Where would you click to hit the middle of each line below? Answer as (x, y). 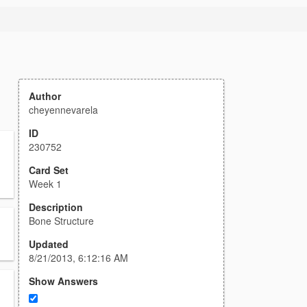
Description (56, 207)
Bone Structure (61, 221)
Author (45, 96)
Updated (49, 244)
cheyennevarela (63, 110)
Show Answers (63, 281)
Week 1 (45, 184)
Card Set (49, 170)
